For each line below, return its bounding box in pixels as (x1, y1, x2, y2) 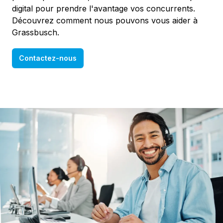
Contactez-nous (19, 54, 77, 62)
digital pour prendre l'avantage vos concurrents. (12, 3, 195, 13)
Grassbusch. (12, 27, 59, 37)
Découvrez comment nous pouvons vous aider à (12, 15, 198, 25)
